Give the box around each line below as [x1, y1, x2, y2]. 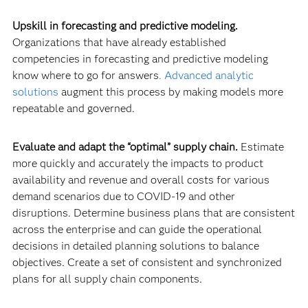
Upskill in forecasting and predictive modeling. [12, 19, 238, 32]
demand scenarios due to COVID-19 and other [12, 190, 235, 203]
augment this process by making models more [58, 85, 283, 98]
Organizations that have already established [12, 36, 226, 49]
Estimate [240, 140, 284, 153]
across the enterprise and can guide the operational [12, 223, 262, 236]
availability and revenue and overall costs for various [12, 173, 269, 186]
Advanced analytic [164, 69, 254, 82]
